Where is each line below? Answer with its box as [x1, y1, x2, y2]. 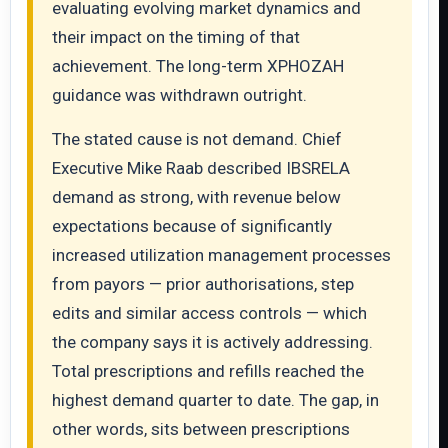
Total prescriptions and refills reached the [52, 361, 364, 381]
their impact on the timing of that [52, 27, 300, 47]
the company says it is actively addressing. [52, 332, 373, 352]
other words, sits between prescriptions [52, 419, 350, 439]
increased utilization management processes [52, 245, 391, 265]
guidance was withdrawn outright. [52, 85, 307, 105]
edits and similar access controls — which [52, 303, 367, 323]
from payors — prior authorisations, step [52, 274, 354, 294]
